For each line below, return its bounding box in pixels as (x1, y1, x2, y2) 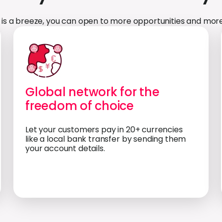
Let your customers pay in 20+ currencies (25, 124, 183, 135)
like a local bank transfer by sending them (25, 133, 186, 145)
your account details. (25, 143, 105, 154)
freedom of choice (25, 98, 134, 114)
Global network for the (25, 84, 160, 100)
